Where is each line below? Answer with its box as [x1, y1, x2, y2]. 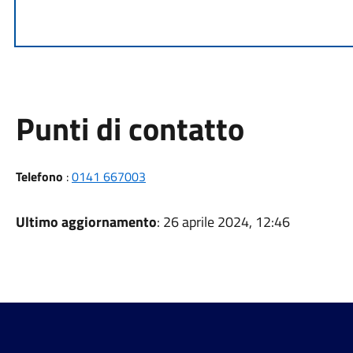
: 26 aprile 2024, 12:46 [156, 211, 290, 232]
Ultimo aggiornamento [15, 211, 157, 232]
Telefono [15, 167, 63, 186]
